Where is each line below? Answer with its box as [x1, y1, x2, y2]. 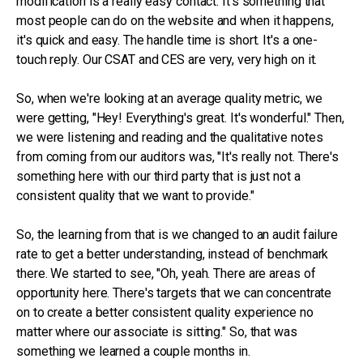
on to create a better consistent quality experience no [16, 305, 314, 320]
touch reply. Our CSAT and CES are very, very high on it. [16, 52, 318, 67]
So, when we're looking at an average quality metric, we [16, 91, 322, 106]
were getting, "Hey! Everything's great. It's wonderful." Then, [16, 110, 344, 126]
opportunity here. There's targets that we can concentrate [16, 285, 332, 301]
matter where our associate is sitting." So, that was [16, 324, 297, 340]
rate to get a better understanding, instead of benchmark [16, 246, 329, 262]
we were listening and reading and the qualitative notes [16, 130, 323, 145]
